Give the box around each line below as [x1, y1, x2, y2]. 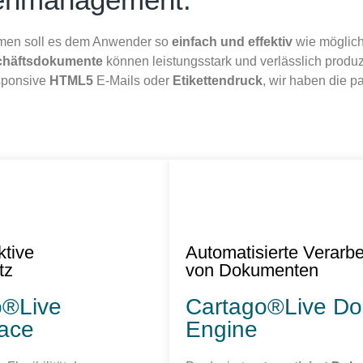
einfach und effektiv [172, 35, 296, 49]
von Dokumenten [186, 259, 318, 280]
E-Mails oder [93, 74, 173, 88]
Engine [186, 316, 258, 342]
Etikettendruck [173, 74, 263, 88]
